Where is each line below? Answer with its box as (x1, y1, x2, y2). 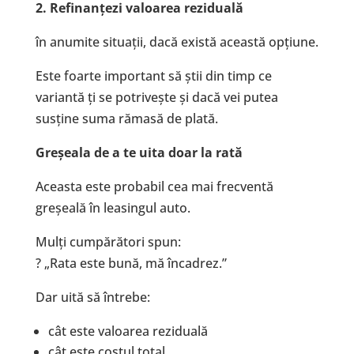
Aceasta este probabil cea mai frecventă (35, 178, 273, 196)
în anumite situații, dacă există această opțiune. (35, 33, 318, 51)
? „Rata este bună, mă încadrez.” (35, 254, 227, 273)
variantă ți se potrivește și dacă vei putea (35, 88, 278, 107)
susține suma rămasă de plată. (35, 110, 218, 128)
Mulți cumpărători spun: (35, 233, 181, 251)
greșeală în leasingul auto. (35, 199, 190, 217)
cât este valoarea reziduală (47, 322, 208, 341)
